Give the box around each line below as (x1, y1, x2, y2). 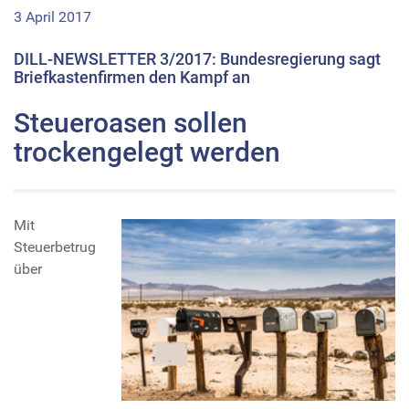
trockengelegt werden (14, 135, 280, 168)
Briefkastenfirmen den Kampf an (14, 67, 250, 87)
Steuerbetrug (14, 237, 96, 256)
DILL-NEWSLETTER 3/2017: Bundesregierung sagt (14, 48, 381, 68)
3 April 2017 (14, 7, 91, 26)
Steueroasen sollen (14, 106, 247, 139)
